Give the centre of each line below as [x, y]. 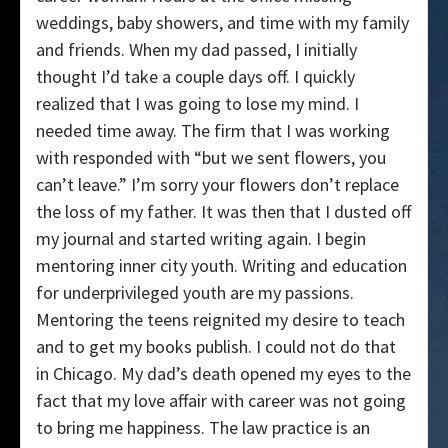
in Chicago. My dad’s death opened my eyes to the [223, 374]
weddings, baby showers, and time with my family [222, 23]
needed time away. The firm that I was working [213, 131]
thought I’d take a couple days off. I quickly [195, 77]
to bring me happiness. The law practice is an [203, 428]
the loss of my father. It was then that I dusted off [223, 212]
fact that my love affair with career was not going [221, 401]
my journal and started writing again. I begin [201, 239]
